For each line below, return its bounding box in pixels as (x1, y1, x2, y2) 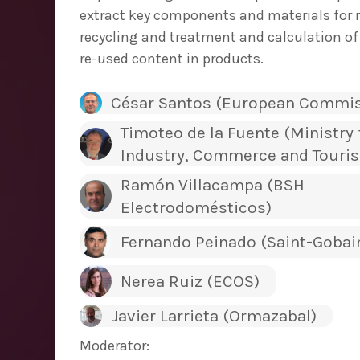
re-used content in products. (80, 50, 264, 68)
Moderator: (80, 337, 149, 355)
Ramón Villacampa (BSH (120, 175, 305, 195)
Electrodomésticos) (120, 198, 272, 218)
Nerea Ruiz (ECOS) (120, 272, 260, 292)
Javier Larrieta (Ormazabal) (110, 306, 317, 326)
